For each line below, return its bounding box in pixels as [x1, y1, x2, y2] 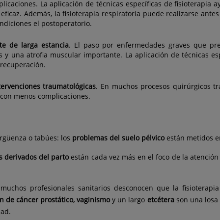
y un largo [110, 195, 147, 205]
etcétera [147, 195, 174, 205]
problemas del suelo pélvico [72, 133, 165, 143]
